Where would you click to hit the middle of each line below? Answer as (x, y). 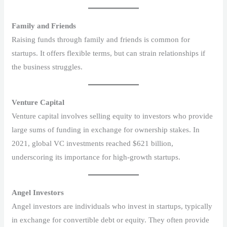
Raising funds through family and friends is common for (101, 40)
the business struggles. (47, 67)
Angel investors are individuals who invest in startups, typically (112, 206)
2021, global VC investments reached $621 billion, (93, 144)
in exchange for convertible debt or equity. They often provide (111, 220)
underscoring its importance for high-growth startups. (96, 157)
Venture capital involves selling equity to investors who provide (112, 116)
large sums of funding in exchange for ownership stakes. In (106, 130)
